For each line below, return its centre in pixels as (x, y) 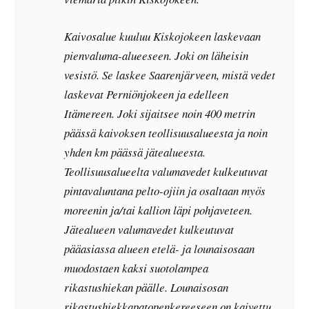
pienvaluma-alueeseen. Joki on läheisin (157, 55)
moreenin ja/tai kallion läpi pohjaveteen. (159, 210)
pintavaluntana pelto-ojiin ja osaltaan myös (165, 190)
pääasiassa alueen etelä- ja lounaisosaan (160, 248)
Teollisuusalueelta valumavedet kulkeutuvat (166, 171)
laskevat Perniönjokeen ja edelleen (147, 94)
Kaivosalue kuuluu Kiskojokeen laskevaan (163, 36)
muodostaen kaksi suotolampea (137, 268)
